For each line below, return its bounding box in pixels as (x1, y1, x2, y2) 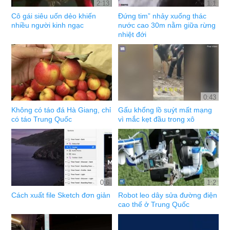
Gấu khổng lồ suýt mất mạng (118, 106, 213, 114)
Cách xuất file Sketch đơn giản (11, 190, 111, 199)
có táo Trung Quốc (11, 115, 72, 124)
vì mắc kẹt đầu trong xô (118, 115, 195, 124)
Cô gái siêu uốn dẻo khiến (11, 11, 97, 20)
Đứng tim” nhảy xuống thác (118, 11, 207, 20)
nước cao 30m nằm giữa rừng (118, 21, 216, 29)
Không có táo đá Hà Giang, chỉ (11, 106, 111, 114)
